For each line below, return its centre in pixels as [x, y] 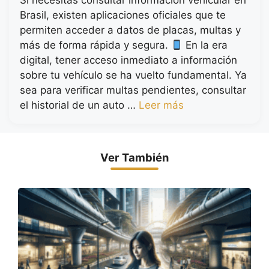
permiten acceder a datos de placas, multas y [130, 30]
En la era [205, 45]
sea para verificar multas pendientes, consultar [133, 90]
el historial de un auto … [79, 105]
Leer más [161, 105]
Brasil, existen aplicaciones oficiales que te [123, 15]
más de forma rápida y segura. [95, 45]
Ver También [134, 157]
